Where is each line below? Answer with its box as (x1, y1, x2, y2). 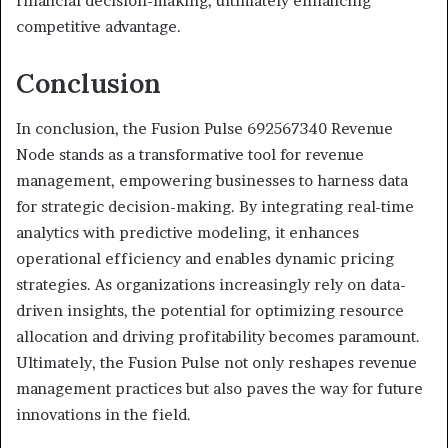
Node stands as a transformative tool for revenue (16, 144, 364, 164)
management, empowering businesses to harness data (16, 170, 408, 190)
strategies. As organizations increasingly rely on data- (16, 274, 406, 294)
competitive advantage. (16, 17, 181, 37)
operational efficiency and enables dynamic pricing (16, 248, 394, 268)
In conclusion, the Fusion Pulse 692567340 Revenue (16, 118, 393, 138)
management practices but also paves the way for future (16, 378, 423, 398)
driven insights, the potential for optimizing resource (16, 300, 404, 320)
